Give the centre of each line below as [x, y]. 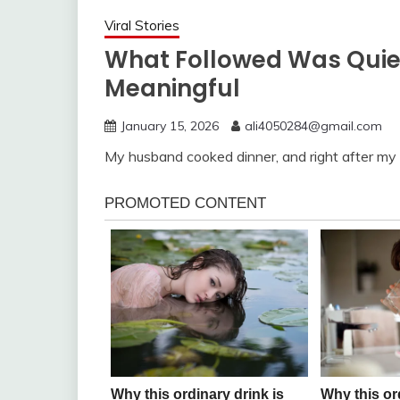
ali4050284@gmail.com [313, 126]
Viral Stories [142, 25]
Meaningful [172, 88]
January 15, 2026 [170, 126]
